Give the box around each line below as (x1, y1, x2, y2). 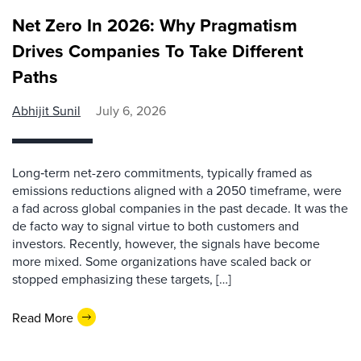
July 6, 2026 (96, 102, 166, 119)
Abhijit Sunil (12, 102, 81, 119)
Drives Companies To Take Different (12, 38, 303, 64)
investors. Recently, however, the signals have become (12, 234, 320, 252)
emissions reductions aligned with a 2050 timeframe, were (12, 181, 342, 199)
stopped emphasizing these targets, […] (12, 270, 231, 288)
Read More (12, 308, 73, 326)
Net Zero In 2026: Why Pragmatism (12, 12, 297, 38)
